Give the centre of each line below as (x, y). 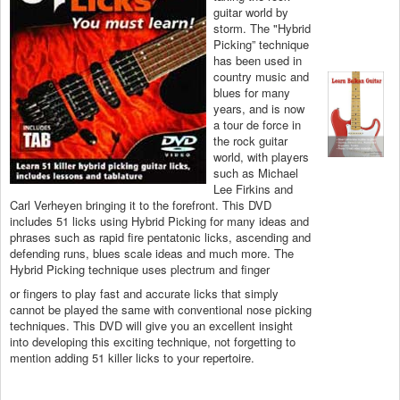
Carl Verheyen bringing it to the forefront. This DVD (141, 205)
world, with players (261, 157)
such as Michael (256, 173)
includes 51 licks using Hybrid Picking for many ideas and (159, 221)
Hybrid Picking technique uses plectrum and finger (140, 270)
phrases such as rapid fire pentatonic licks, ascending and (160, 237)
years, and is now (259, 109)
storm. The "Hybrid (262, 29)
